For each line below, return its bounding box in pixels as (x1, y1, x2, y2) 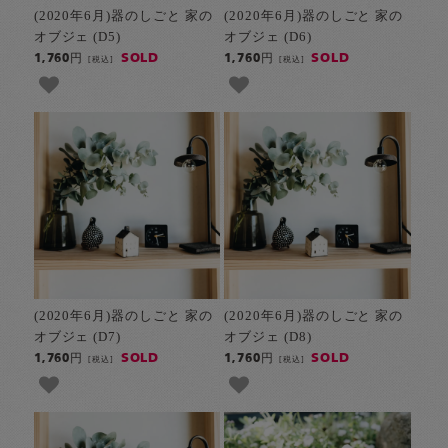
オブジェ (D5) (33, 29, 122, 44)
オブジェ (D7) (33, 329, 122, 344)
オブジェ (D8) (223, 329, 312, 344)
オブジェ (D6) (223, 29, 312, 44)
